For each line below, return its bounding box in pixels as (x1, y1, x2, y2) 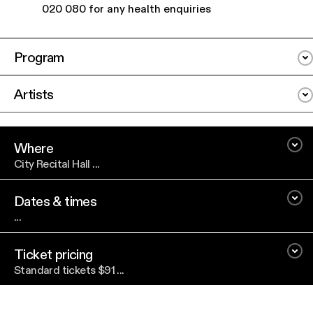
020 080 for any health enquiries (42, 1, 211, 15)
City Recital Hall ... (14, 156, 100, 170)
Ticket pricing (14, 245, 93, 263)
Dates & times (14, 192, 97, 210)
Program (14, 48, 64, 66)
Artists (14, 85, 54, 103)
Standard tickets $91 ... (14, 263, 124, 277)
